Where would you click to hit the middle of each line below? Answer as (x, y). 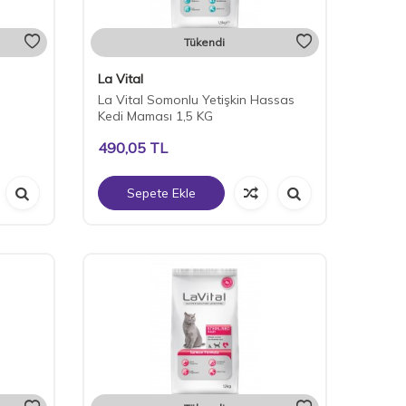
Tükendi (205, 43)
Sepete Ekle (161, 193)
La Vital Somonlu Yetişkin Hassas (196, 100)
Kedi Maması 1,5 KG (155, 116)
